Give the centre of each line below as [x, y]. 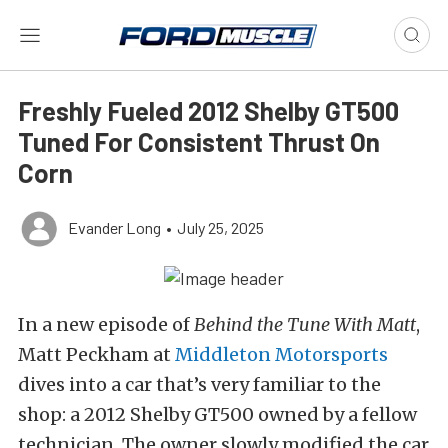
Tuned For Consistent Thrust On [199, 141]
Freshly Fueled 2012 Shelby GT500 [208, 110]
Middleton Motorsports [281, 355]
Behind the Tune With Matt [305, 325]
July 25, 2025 [220, 227]
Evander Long [114, 227]
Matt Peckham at [96, 355]
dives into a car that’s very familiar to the [199, 385]
